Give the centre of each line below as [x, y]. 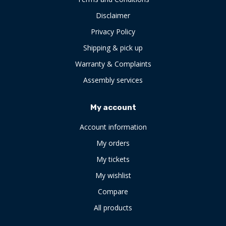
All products [113, 207]
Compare [113, 191]
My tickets [113, 159]
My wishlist [113, 175]
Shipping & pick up [113, 47]
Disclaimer [113, 15]
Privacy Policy [113, 31]
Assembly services [113, 80]
